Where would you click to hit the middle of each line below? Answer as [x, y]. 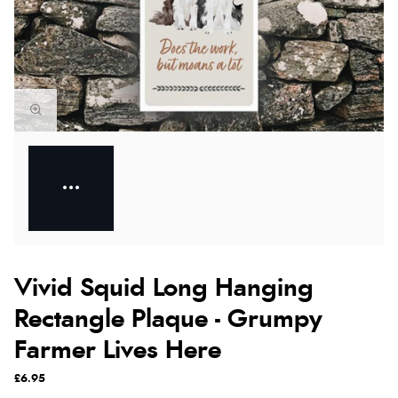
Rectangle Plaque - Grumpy [168, 319]
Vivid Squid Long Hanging [164, 288]
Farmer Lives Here [118, 350]
